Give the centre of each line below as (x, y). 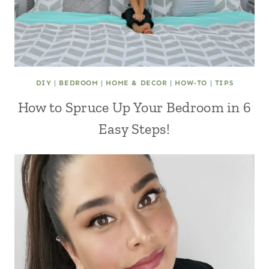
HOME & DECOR (137, 83)
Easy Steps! (134, 129)
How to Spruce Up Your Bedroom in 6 (134, 107)
